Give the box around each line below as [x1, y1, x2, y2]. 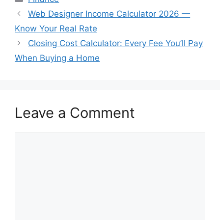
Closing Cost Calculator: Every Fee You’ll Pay [28, 38, 203, 49]
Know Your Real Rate [15, 24, 97, 34]
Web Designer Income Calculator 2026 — [28, 9, 191, 19]
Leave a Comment [15, 104, 135, 122]
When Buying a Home [15, 53, 100, 63]
